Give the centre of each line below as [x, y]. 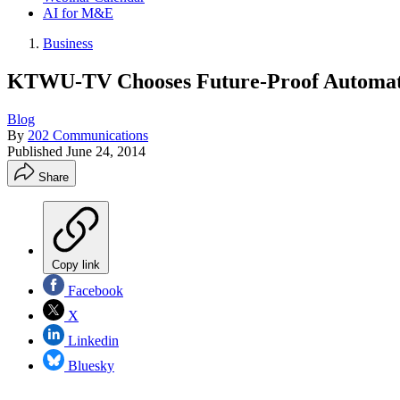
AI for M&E [78, 13]
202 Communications [88, 135]
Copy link [76, 264]
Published [37, 151]
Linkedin [92, 340]
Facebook [94, 290]
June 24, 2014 [106, 151]
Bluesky [89, 365]
